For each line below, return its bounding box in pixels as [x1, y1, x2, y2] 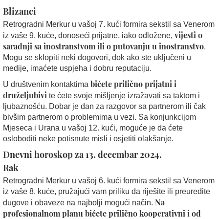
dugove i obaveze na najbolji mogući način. [3, 198, 155, 207]
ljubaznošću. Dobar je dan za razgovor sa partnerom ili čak [3, 102, 206, 110]
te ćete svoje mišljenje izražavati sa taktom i [47, 91, 200, 100]
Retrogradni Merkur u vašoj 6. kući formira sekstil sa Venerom [3, 176, 215, 185]
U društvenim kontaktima [3, 80, 90, 88]
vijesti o [175, 29, 202, 40]
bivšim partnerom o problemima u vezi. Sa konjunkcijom [3, 112, 196, 121]
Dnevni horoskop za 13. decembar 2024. [3, 148, 162, 160]
